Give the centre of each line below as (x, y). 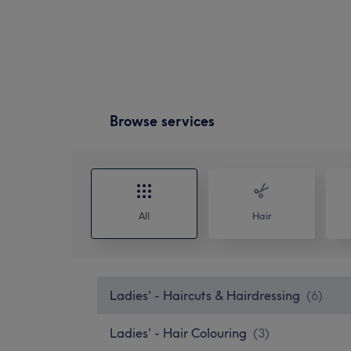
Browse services (162, 121)
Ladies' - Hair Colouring (178, 333)
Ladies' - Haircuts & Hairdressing (205, 295)
